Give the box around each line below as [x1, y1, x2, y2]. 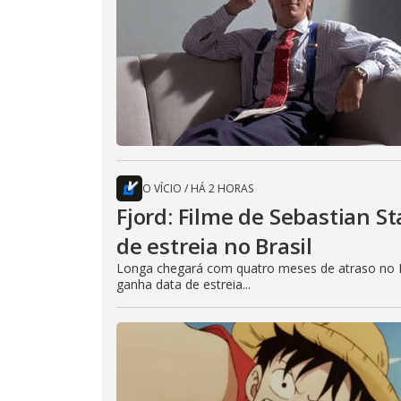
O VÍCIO [142, 180, 182, 196]
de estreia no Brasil [116, 230, 313, 260]
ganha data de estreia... [116, 275, 251, 293]
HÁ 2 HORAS [191, 180, 253, 196]
